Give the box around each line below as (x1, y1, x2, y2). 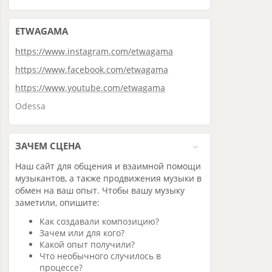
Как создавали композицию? (39, 216, 159, 228)
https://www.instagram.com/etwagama (15, 46, 173, 57)
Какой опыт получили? (39, 239, 135, 251)
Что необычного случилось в (39, 250, 161, 262)
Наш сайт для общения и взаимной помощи (15, 160, 201, 172)
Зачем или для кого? (39, 227, 124, 239)
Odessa (15, 100, 46, 112)
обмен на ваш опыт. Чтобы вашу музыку (15, 185, 185, 196)
